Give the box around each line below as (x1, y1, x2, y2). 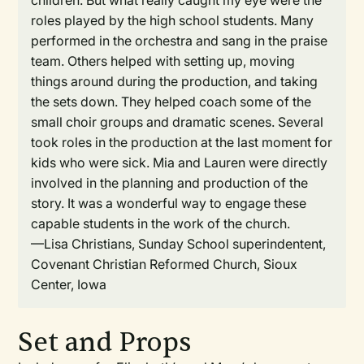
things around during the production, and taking (31, 73, 318, 89)
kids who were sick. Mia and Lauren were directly (31, 154, 328, 171)
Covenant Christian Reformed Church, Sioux (31, 256, 298, 272)
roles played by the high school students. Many (31, 12, 314, 28)
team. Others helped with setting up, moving (31, 53, 296, 69)
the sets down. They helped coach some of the (31, 93, 312, 110)
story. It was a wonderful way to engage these (31, 195, 307, 211)
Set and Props (18, 326, 193, 359)
